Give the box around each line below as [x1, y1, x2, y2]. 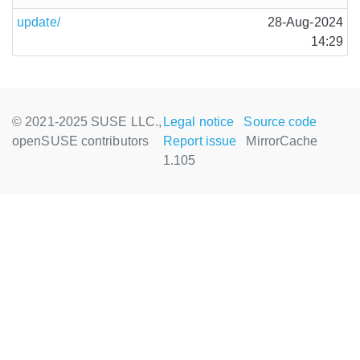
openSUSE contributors [12, 134, 149, 148]
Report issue [163, 134, 237, 148]
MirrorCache [246, 134, 318, 148]
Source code [243, 115, 317, 129]
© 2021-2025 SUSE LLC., [12, 115, 162, 129]
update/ [17, 15, 60, 29]
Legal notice [163, 115, 235, 129]
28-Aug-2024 [267, 15, 343, 29]
